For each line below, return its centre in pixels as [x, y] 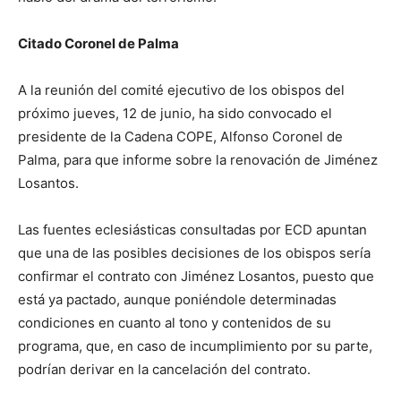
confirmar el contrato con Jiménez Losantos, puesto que [196, 277]
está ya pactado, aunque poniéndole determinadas [177, 300]
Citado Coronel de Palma [98, 44]
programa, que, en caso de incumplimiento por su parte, [195, 346]
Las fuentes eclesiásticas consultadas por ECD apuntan [192, 230]
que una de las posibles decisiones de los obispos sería [194, 253]
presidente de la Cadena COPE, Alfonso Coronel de [180, 137]
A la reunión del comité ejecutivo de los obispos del [181, 90]
